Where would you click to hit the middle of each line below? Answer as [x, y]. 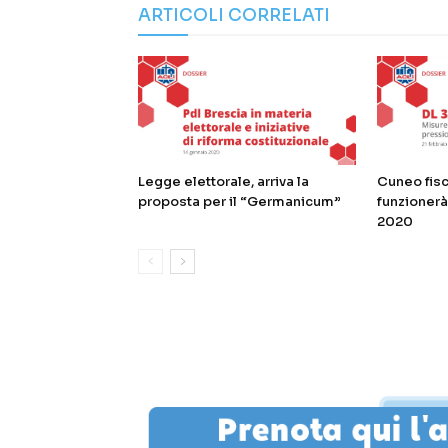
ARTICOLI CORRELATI [234, 15]
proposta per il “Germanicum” [239, 201]
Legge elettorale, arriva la [223, 181]
